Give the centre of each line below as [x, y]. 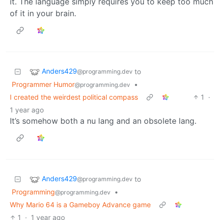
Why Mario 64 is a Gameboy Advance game [80, 204]
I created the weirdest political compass [74, 97]
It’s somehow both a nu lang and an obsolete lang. [103, 121]
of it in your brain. [43, 13]
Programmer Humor [43, 84]
